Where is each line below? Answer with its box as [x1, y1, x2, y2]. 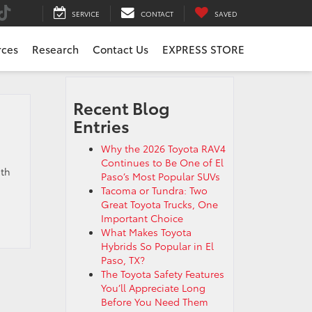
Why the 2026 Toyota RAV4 [100, 141, 226, 155]
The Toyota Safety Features [100, 267, 224, 281]
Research [32, 41, 79, 57]
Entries [72, 114, 130, 137]
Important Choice [100, 211, 186, 225]
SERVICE [72, 8, 100, 19]
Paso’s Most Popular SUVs [100, 169, 220, 183]
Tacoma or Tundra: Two [100, 183, 208, 197]
